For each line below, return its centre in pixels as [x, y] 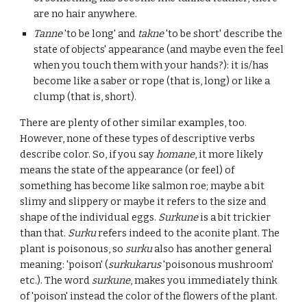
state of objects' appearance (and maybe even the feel [159, 49]
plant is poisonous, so [73, 249]
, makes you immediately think [204, 280]
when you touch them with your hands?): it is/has [151, 65]
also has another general [212, 249]
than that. [44, 233]
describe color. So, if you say [88, 154]
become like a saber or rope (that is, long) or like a [152, 81]
